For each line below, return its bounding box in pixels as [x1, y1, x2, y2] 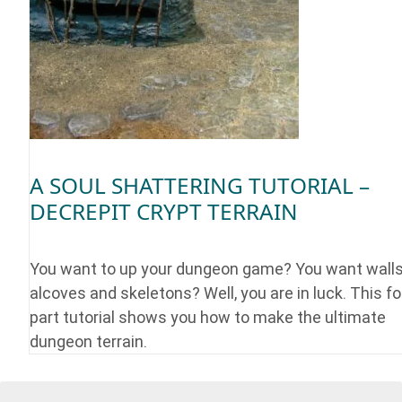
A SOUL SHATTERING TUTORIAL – [30, 170, 370, 200]
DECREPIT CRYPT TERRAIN [30, 196, 298, 226]
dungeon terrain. [30, 332, 147, 352]
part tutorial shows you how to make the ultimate [30, 308, 386, 328]
